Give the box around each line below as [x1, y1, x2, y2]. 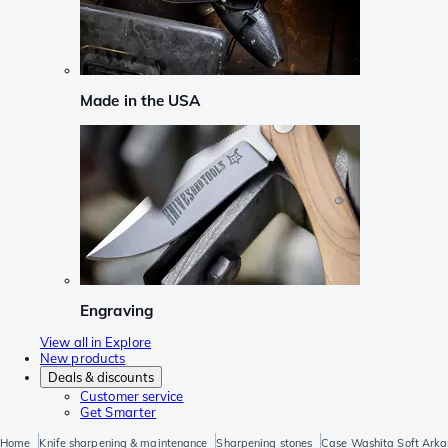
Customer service [80, 388, 184, 405]
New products [40, 350, 126, 367]
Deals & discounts [48, 369, 154, 386]
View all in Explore [40, 334, 151, 351]
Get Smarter [80, 404, 157, 421]
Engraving [80, 300, 153, 320]
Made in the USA [80, 91, 201, 111]
